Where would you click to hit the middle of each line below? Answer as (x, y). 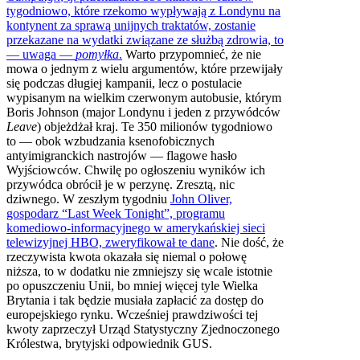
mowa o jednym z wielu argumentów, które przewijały (145, 68)
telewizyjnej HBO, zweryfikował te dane (110, 242)
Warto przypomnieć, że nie (192, 54)
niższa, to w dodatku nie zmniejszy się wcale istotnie (139, 271)
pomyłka (97, 54)
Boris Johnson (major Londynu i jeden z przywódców (143, 112)
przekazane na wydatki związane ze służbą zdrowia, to (145, 39)
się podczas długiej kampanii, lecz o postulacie (124, 83)
